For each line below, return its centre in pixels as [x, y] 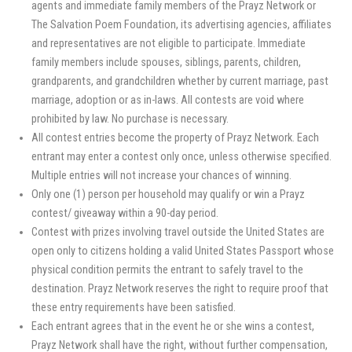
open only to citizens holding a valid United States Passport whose [182, 251]
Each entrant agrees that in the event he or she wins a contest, [172, 327]
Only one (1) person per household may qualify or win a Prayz [168, 195]
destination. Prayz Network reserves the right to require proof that [180, 289]
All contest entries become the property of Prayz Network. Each [175, 138]
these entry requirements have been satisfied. [133, 308]
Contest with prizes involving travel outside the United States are [178, 233]
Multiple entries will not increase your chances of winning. [161, 176]
